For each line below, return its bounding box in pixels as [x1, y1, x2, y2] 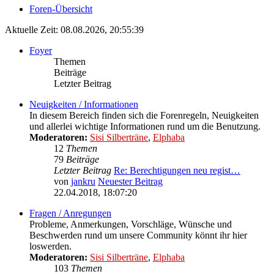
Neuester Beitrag [98, 176, 163, 187]
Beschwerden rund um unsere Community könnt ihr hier [29, 230, 247, 241]
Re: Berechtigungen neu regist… [114, 165, 240, 176]
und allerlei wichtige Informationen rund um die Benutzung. [29, 121, 261, 132]
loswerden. [29, 241, 72, 252]
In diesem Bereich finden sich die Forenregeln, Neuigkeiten [29, 110, 259, 121]
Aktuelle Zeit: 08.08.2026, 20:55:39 [5, 24, 144, 35]
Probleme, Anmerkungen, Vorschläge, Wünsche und [29, 219, 232, 230]
